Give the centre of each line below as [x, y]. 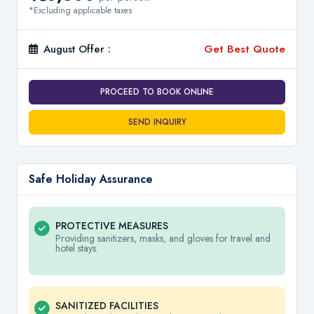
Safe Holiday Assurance [91, 179]
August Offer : [77, 49]
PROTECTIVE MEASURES [112, 226]
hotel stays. [77, 248]
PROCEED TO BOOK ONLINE [157, 92]
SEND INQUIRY [157, 122]
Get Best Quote [245, 49]
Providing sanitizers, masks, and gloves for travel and [163, 239]
